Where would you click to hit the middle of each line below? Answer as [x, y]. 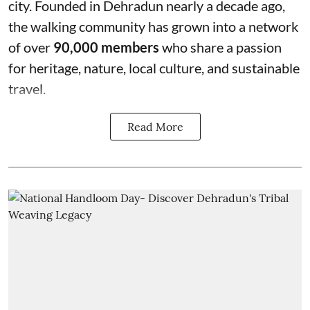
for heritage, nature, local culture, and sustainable [154, 67]
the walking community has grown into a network [153, 26]
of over [31, 47]
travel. [27, 88]
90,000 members [106, 47]
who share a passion [220, 47]
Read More [155, 126]
